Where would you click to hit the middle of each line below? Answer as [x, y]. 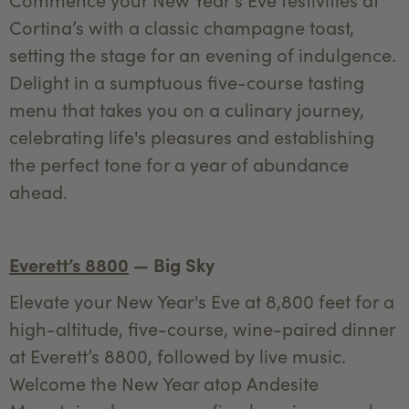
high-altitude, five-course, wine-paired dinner [202, 328]
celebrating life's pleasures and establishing [192, 136]
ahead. [38, 191]
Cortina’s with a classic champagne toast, [182, 26]
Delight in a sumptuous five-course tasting [187, 81]
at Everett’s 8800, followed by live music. [178, 355]
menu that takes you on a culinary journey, [187, 109]
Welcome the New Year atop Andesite [164, 383]
